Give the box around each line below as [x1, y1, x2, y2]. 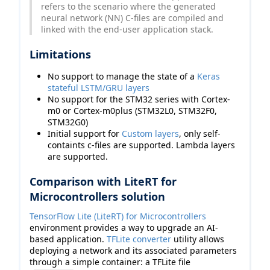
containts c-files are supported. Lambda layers [48, 139, 235, 151]
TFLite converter [107, 233, 171, 245]
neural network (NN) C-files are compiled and [41, 11, 224, 24]
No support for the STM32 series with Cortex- [48, 93, 230, 105]
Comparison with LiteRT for [30, 174, 177, 189]
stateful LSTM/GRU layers [48, 81, 149, 93]
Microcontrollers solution [30, 189, 165, 204]
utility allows [171, 233, 224, 245]
